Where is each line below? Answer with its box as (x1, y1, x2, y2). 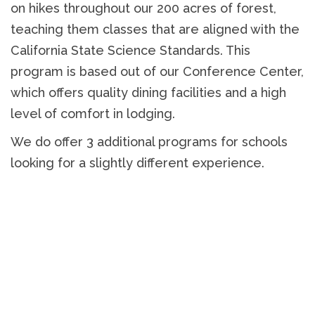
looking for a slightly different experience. (11, 155, 264, 170)
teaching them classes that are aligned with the (11, 21, 300, 37)
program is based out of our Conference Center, (11, 63, 304, 79)
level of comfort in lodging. (11, 105, 175, 121)
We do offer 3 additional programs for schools (11, 134, 288, 149)
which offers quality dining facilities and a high (11, 84, 286, 100)
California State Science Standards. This (11, 42, 250, 58)
